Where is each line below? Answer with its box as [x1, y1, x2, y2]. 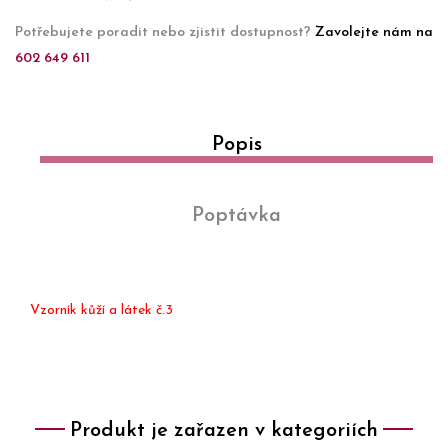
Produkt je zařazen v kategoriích [70, 420, 378, 441]
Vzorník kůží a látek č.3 [30, 302, 173, 318]
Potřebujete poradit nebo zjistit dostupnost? [15, 24, 315, 40]
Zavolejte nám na [315, 24, 433, 40]
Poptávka [192, 205, 281, 226]
